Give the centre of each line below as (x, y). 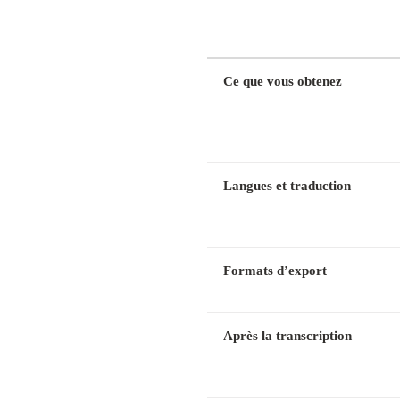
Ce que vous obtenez (282, 81)
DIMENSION (259, 37)
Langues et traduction (287, 186)
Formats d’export (275, 271)
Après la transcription (287, 336)
